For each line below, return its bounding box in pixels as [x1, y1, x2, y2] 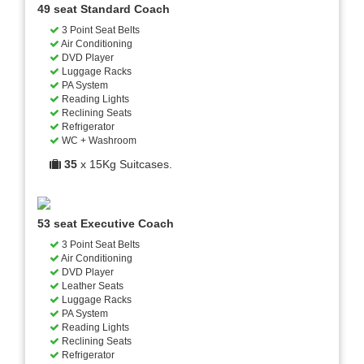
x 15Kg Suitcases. [77, 158, 172, 171]
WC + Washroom [59, 135, 136, 147]
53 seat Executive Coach [37, 217, 174, 231]
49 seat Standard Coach [37, 2, 170, 16]
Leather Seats [59, 280, 123, 292]
